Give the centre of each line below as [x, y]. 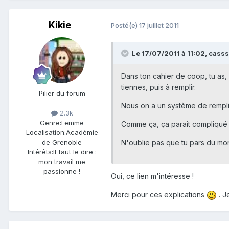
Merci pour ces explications [159, 194]
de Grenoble [62, 142]
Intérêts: [40, 152]
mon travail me [62, 161]
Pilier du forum [62, 93]
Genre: [51, 122]
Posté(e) [125, 25]
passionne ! [62, 171]
